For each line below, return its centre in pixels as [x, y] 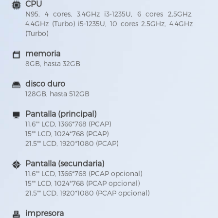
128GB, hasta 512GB [58, 94]
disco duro [45, 84]
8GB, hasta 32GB [53, 64]
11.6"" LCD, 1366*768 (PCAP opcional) [84, 174]
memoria [43, 54]
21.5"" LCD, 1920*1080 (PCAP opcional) [88, 194]
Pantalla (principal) [61, 114]
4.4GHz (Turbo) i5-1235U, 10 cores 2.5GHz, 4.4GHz [109, 24]
